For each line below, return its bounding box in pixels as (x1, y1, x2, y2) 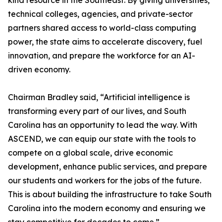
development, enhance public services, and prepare (8, 162, 207, 172)
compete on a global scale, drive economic (8, 148, 173, 158)
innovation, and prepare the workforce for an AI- (8, 51, 195, 61)
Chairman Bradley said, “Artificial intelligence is (8, 92, 190, 103)
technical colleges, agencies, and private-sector (8, 9, 193, 19)
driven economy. (8, 64, 70, 75)
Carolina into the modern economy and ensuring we (8, 203, 206, 214)
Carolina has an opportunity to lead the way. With (8, 120, 197, 130)
